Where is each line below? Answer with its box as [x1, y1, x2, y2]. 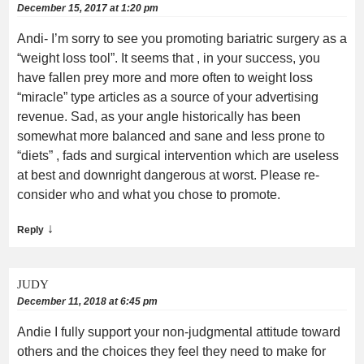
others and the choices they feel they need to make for [17, 344, 326, 358]
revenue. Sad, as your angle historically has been [17, 109, 301, 123]
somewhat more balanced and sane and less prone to [17, 128, 325, 143]
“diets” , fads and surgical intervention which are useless [17, 148, 339, 162]
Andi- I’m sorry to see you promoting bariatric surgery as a [17, 31, 347, 45]
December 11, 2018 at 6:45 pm [17, 295, 158, 307]
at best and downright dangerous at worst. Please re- [17, 167, 319, 182]
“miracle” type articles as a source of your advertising [17, 89, 318, 104]
